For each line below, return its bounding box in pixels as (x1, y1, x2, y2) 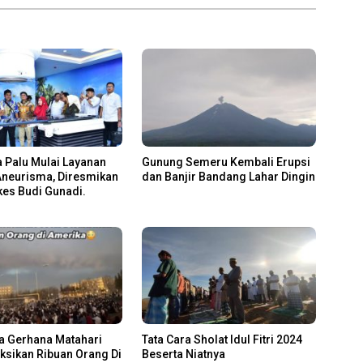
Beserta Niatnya (141, 348, 225, 361)
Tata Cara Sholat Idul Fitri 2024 (141, 333, 302, 347)
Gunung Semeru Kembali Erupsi (141, 155, 310, 169)
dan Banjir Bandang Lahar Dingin (141, 169, 315, 183)
